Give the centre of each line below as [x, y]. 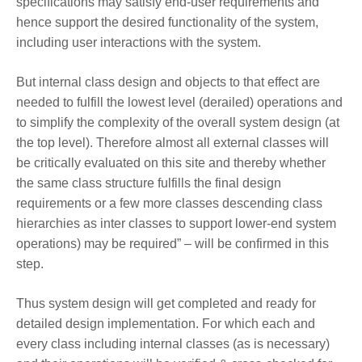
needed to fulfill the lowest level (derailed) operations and [179, 102]
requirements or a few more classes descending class [169, 203]
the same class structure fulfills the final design [149, 183]
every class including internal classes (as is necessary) [173, 343]
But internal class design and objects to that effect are [168, 82]
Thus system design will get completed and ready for [166, 303]
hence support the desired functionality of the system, [167, 22]
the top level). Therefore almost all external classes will [173, 142]
